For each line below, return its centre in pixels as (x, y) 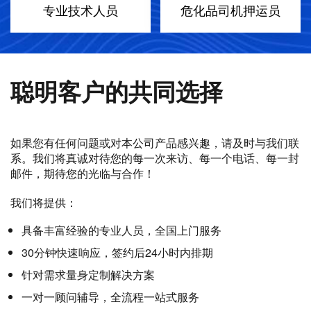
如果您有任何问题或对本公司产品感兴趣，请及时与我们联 (155, 143)
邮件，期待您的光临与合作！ (83, 173)
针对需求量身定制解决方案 (88, 275)
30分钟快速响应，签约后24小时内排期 (117, 252)
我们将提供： (44, 202)
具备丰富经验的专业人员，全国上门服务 (121, 230)
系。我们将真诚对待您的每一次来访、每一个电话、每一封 (155, 158)
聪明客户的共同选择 (117, 91)
